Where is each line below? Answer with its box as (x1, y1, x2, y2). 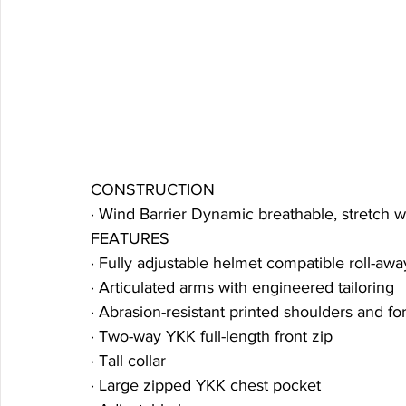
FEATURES (91, 229, 169, 248)
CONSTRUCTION (91, 180, 215, 199)
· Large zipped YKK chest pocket (91, 376, 321, 395)
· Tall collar (91, 352, 166, 371)
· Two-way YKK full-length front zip (91, 327, 333, 346)
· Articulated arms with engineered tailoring (91, 278, 394, 297)
